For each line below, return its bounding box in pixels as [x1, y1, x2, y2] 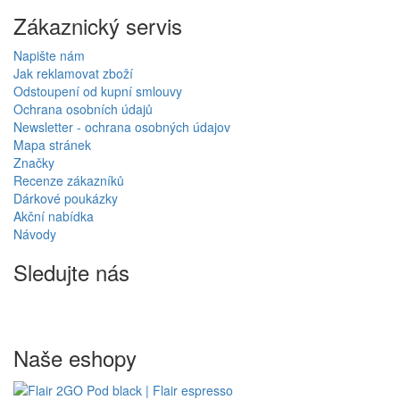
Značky [13, 154, 54, 172]
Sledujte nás [13, 256, 129, 288]
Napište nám [13, 46, 85, 65]
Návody [13, 225, 56, 244]
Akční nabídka [13, 207, 94, 226]
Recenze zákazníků [13, 171, 124, 190]
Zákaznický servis [13, 10, 182, 42]
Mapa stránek [13, 136, 91, 154]
